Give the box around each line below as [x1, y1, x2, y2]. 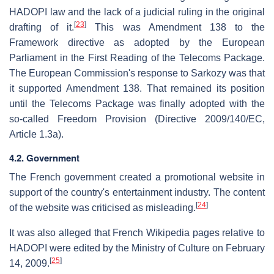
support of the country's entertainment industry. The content [9, 187, 265, 198]
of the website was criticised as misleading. [9, 202, 196, 213]
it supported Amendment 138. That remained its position [9, 83, 265, 94]
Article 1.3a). [9, 128, 64, 139]
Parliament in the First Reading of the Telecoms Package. [9, 52, 265, 63]
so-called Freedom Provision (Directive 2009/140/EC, [9, 113, 265, 124]
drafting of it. [9, 21, 75, 32]
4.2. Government [9, 150, 80, 165]
